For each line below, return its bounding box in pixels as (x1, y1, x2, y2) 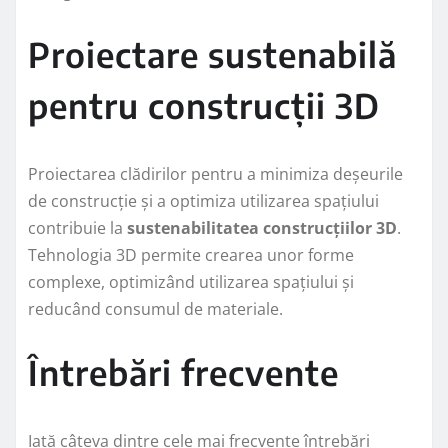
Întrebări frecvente (28, 350, 339, 393)
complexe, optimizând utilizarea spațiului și (28, 270, 354, 293)
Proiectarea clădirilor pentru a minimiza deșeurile (28, 162, 403, 185)
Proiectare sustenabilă (28, 32, 397, 75)
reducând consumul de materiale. (28, 297, 283, 320)
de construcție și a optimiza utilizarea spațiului (28, 189, 379, 212)
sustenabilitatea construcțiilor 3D (127, 216, 397, 239)
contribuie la (28, 216, 127, 239)
